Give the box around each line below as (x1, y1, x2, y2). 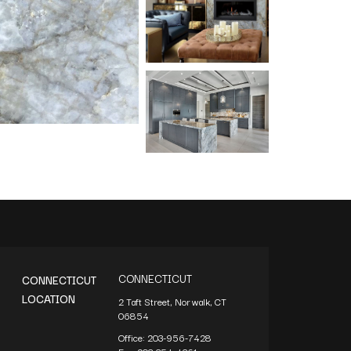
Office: (118, 329, 147, 345)
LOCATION (22, 289, 76, 307)
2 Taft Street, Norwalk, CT (118, 293, 226, 309)
